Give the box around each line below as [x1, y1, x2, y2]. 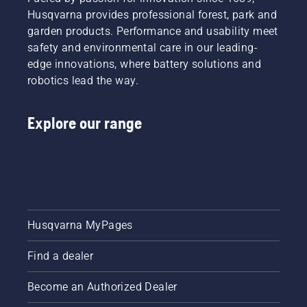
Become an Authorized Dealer [27, 280, 177, 294]
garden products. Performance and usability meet [27, 25, 278, 38]
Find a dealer [27, 249, 94, 263]
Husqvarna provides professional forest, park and [27, 8, 278, 22]
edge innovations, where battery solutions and [27, 58, 261, 71]
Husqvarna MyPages [27, 219, 133, 232]
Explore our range [27, 114, 142, 133]
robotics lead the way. [27, 74, 139, 88]
